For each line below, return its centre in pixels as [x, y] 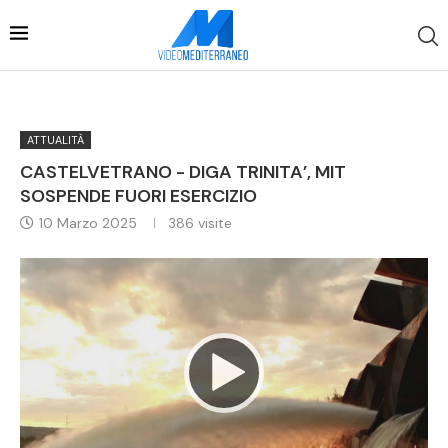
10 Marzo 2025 [88, 222]
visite [213, 222]
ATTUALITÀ [55, 139]
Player [245, 288]
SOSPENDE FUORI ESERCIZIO [138, 195]
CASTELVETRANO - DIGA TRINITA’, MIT [183, 171]
